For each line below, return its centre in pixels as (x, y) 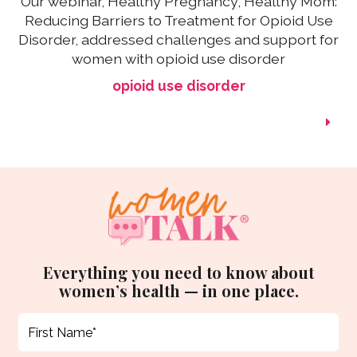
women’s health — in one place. (178, 291)
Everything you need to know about (178, 273)
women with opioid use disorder (178, 59)
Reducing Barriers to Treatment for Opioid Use (178, 21)
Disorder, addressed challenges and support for (178, 40)
